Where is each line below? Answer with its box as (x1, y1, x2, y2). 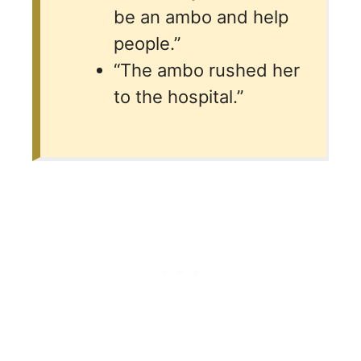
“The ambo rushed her (114, 59, 300, 81)
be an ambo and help (114, 6, 288, 27)
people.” (114, 32, 180, 54)
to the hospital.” (114, 85, 243, 107)
